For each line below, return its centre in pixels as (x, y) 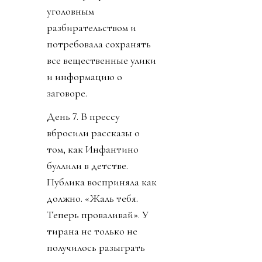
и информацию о (85, 76)
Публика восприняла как (102, 182)
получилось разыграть (96, 247)
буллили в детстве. (87, 165)
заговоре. (68, 93)
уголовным (70, 11)
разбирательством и (92, 27)
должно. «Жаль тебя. (92, 198)
